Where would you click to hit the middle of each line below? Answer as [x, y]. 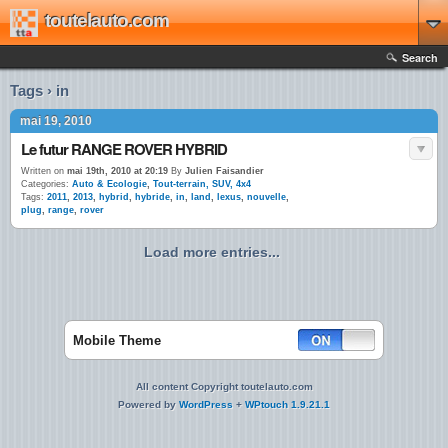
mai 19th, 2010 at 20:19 [117, 171]
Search [420, 57]
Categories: [45, 184]
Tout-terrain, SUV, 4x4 [202, 184]
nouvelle [266, 197]
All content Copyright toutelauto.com [224, 386]
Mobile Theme [117, 340]
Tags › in [39, 90]
